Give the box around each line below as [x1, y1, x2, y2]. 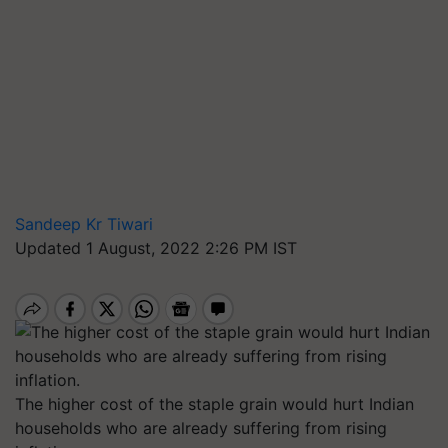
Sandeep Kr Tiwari [15, 214, 153, 234]
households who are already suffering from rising [15, 418, 387, 438]
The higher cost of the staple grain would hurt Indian [15, 394, 414, 414]
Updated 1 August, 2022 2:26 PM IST [15, 238, 297, 258]
